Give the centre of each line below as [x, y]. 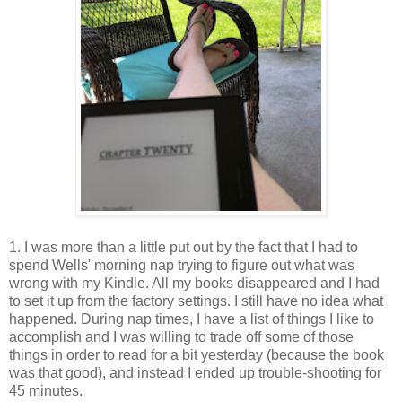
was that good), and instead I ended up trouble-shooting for [195, 372]
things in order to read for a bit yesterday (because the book [197, 354]
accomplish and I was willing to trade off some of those [181, 336]
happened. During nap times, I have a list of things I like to [192, 319]
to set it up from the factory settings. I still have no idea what [196, 301]
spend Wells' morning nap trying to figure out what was [182, 265]
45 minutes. [46, 390]
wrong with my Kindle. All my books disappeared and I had [194, 283]
